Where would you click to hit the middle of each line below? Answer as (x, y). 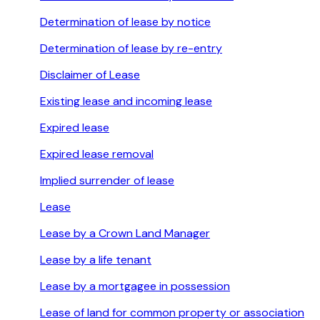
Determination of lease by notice (125, 22)
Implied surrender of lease (107, 181)
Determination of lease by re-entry (131, 49)
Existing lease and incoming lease (126, 101)
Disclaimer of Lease (90, 75)
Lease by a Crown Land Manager (125, 234)
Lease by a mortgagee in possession (135, 286)
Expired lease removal (97, 154)
